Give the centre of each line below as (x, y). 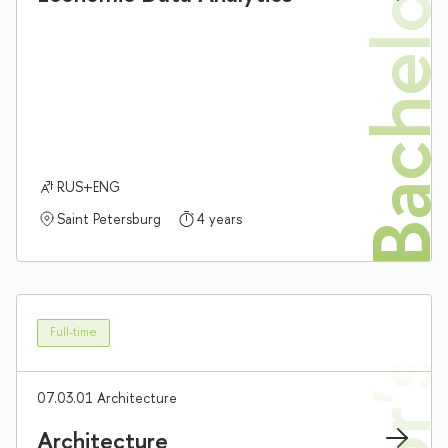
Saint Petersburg (109, 218)
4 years (219, 218)
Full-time (73, 332)
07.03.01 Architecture (107, 397)
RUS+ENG (88, 186)
